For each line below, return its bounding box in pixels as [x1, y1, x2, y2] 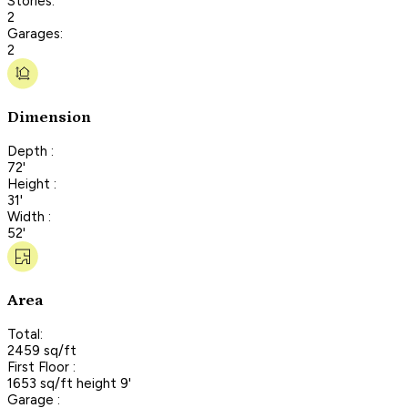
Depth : [7, 142, 54, 159]
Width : [7, 208, 51, 225]
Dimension [7, 108, 91, 127]
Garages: [7, 25, 63, 42]
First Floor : [7, 358, 76, 375]
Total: [7, 325, 43, 342]
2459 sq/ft [7, 342, 76, 359]
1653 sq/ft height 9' [7, 374, 131, 392]
